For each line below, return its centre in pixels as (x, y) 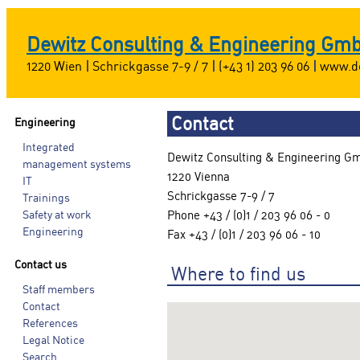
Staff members (59, 290)
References (50, 323)
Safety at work (57, 215)
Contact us (41, 265)
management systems (77, 164)
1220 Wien (56, 67)
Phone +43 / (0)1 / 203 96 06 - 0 (249, 216)
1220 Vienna (198, 178)
